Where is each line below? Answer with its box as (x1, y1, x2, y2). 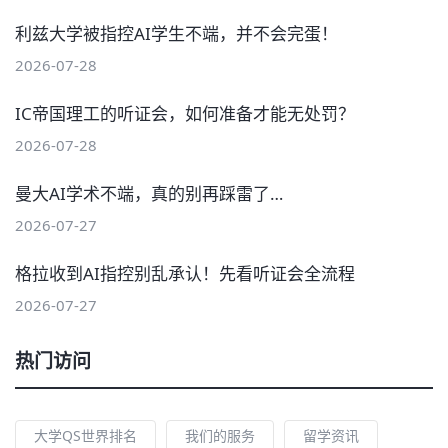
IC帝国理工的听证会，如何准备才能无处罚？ (15, 101, 355, 125)
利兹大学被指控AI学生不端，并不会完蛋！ (15, 21, 338, 45)
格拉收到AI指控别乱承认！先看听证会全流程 (15, 261, 355, 285)
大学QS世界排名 (34, 425, 137, 445)
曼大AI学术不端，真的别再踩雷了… (15, 181, 283, 205)
